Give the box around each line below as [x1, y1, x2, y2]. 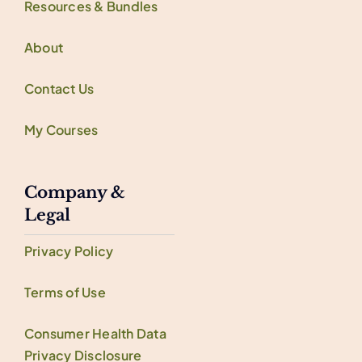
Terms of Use [23, 284, 106, 301]
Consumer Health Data [23, 325, 166, 343]
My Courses [23, 121, 99, 139]
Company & [23, 183, 125, 203]
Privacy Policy [23, 242, 114, 260]
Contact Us [23, 80, 95, 98]
